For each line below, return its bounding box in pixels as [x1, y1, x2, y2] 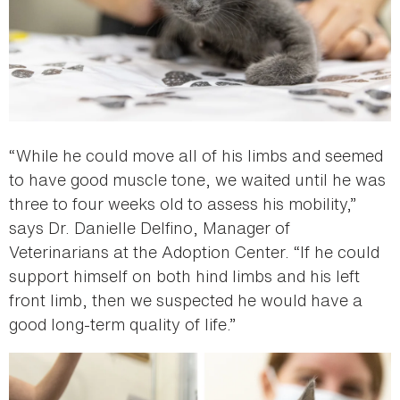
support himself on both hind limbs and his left [9, 263, 360, 287]
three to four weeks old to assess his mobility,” [9, 191, 356, 215]
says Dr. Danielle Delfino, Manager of [9, 215, 290, 239]
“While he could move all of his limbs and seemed [9, 143, 383, 167]
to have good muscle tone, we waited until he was [9, 167, 386, 191]
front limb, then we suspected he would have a [9, 287, 362, 312]
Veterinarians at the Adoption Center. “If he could [9, 239, 379, 263]
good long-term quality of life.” [9, 312, 236, 336]
